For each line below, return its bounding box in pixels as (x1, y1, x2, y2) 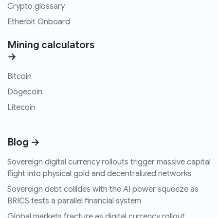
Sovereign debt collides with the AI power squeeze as (7, 184, 199, 195)
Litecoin (7, 103, 36, 113)
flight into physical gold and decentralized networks (7, 169, 192, 179)
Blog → (7, 136, 40, 149)
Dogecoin (7, 87, 42, 97)
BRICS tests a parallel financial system (7, 196, 141, 206)
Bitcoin (7, 72, 32, 82)
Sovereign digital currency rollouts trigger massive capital (7, 157, 211, 167)
